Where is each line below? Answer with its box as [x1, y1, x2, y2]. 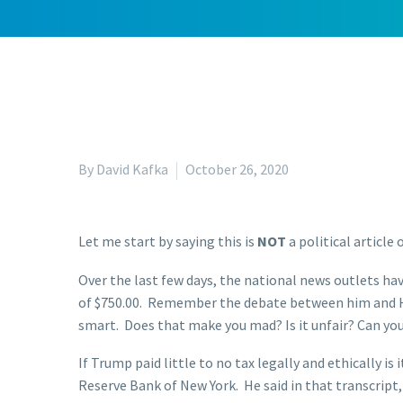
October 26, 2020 [185, 160, 289, 178]
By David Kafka [78, 160, 168, 178]
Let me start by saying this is [78, 232, 257, 250]
